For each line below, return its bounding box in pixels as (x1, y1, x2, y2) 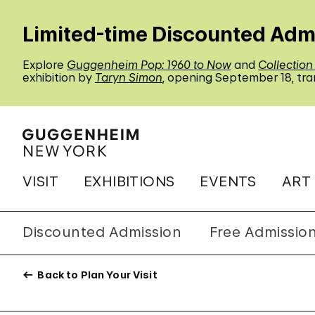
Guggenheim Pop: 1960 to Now (67, 58, 231, 72)
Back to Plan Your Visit (35, 269, 157, 281)
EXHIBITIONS (84, 173, 175, 190)
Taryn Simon (95, 70, 162, 84)
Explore (22, 58, 67, 72)
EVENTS (200, 173, 257, 190)
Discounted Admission (22, 224, 181, 240)
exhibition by (22, 70, 95, 84)
